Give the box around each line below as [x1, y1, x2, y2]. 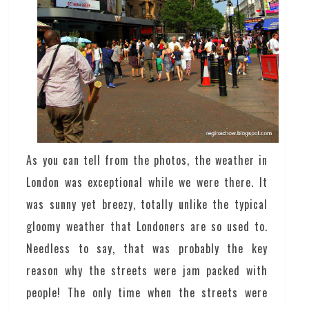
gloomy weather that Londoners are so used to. [26, 217, 268, 235]
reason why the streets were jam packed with [26, 261, 268, 279]
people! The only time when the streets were [26, 283, 268, 301]
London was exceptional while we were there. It [26, 173, 268, 190]
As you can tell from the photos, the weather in [26, 151, 268, 168]
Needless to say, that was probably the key [26, 239, 268, 257]
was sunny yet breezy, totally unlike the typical [26, 195, 268, 212]
